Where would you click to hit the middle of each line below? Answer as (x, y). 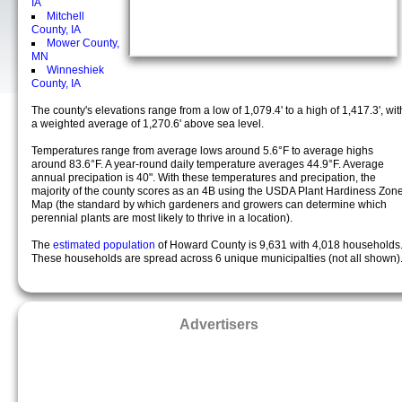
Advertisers (219, 324)
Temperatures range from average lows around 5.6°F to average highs (202, 151)
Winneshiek (75, 70)
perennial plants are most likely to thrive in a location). (162, 218)
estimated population (105, 245)
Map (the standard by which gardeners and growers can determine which (209, 205)
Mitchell (66, 16)
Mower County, (83, 43)
